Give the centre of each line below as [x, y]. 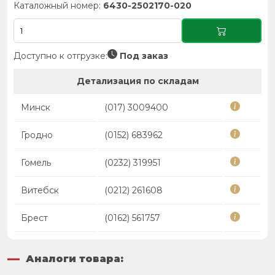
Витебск [40, 190]
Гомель [36, 163]
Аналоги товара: [75, 259]
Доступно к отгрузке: [60, 56]
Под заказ [143, 56]
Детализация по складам [137, 81]
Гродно [37, 135]
